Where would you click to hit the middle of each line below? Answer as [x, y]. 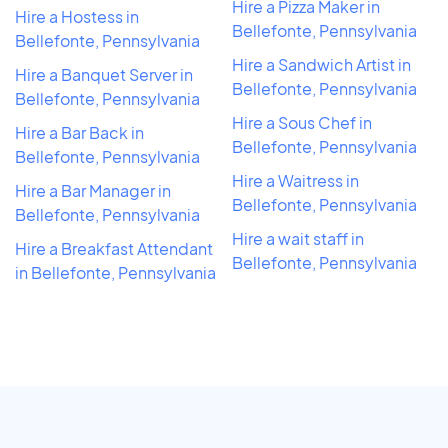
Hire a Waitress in [295, 180]
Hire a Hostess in [77, 16]
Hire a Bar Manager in [93, 190]
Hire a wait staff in [298, 238]
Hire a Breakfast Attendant [114, 248]
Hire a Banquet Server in [104, 74]
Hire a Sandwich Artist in [321, 64]
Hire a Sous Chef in [302, 122]
